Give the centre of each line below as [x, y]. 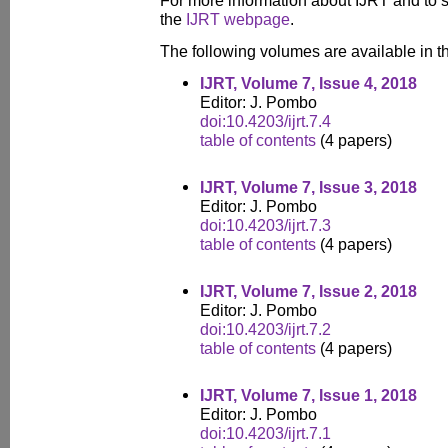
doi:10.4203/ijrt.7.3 [265, 225]
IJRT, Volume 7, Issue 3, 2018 [308, 187]
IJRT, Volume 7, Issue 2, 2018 [308, 291]
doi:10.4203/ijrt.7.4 [265, 121]
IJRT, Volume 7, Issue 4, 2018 [308, 83]
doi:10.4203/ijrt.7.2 [265, 329]
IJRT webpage [238, 19]
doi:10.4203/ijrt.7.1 [265, 433]
